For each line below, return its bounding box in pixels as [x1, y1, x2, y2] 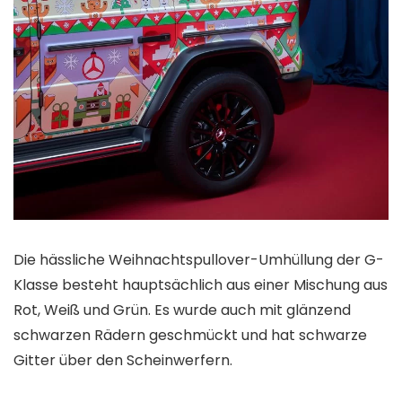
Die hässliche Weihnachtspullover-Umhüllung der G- [13, 249, 384, 270]
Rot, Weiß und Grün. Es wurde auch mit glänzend [13, 299, 351, 320]
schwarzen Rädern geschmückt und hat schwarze [13, 324, 367, 345]
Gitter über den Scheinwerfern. [13, 349, 232, 371]
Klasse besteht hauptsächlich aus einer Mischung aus [13, 274, 388, 295]
